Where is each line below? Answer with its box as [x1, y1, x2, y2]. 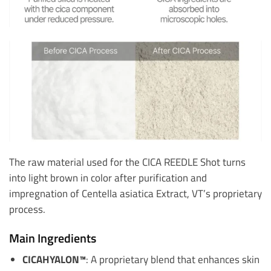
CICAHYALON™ [22, 251, 86, 267]
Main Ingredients [9, 228, 96, 247]
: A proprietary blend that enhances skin [85, 251, 260, 267]
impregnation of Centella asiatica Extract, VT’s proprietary [9, 186, 262, 201]
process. [9, 201, 50, 217]
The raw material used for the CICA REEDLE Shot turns [9, 154, 246, 170]
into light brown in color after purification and [9, 170, 207, 186]
